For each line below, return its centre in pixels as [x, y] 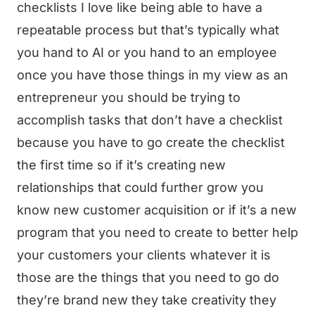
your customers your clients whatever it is [144, 255]
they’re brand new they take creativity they [147, 300]
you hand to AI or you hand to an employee [147, 52]
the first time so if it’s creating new [121, 165]
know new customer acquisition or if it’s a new [157, 210]
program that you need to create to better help [157, 232]
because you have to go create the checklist [151, 142]
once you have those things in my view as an [153, 75]
